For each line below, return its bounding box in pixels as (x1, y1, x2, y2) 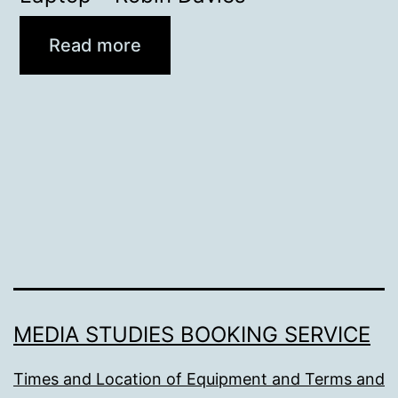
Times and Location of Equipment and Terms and (13, 369, 385, 388)
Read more (49, 34, 142, 56)
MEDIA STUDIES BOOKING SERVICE (13, 321, 370, 347)
